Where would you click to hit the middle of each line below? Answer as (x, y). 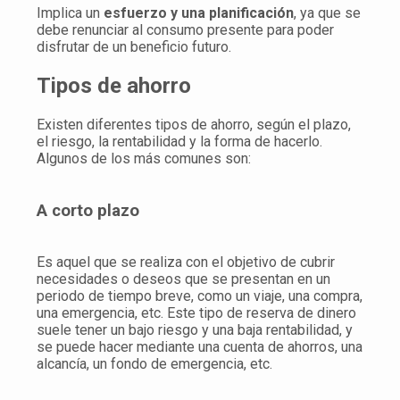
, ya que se (327, 13)
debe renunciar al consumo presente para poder (185, 30)
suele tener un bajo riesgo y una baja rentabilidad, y (195, 330)
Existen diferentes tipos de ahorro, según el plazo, (194, 124)
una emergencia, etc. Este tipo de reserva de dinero (196, 313)
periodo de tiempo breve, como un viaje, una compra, (200, 296)
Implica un (70, 13)
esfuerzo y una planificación (199, 13)
